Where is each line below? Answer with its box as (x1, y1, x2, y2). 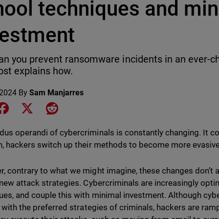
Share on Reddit (58, 103, 113, 112)
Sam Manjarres (29, 88, 84, 97)
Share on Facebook (10, 103, 77, 112)
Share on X (35, 103, 73, 112)
